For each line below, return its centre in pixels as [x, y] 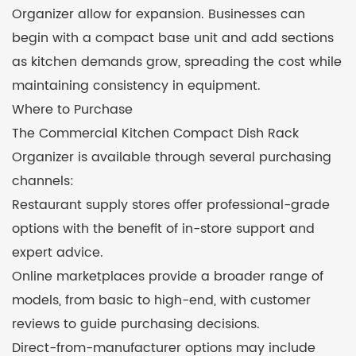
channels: [43, 181]
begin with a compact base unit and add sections [173, 38]
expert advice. [58, 252]
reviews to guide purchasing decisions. [136, 324]
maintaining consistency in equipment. [136, 85]
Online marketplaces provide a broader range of [168, 276]
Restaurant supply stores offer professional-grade [171, 205]
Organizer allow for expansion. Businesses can [159, 14]
